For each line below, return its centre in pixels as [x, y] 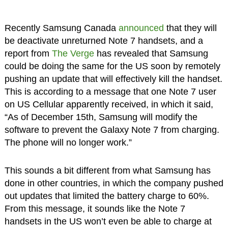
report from [28, 54]
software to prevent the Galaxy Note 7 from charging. [112, 130]
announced [141, 28]
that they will [190, 28]
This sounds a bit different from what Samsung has [107, 171]
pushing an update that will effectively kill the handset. [113, 79]
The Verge [73, 54]
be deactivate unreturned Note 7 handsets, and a [104, 41]
